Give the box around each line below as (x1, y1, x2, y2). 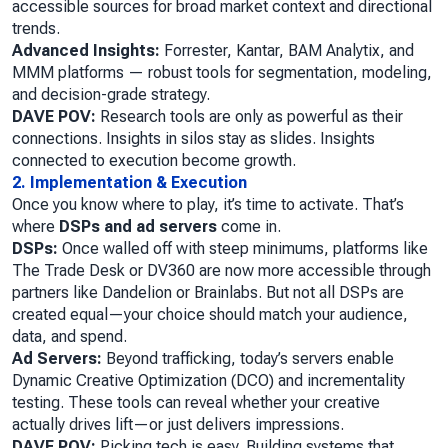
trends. (12, 19, 60, 39)
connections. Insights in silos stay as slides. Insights (12, 129, 375, 149)
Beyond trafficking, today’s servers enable (102, 349, 394, 369)
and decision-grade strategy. (12, 85, 210, 105)
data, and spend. (12, 327, 127, 347)
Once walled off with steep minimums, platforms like (58, 239, 428, 259)
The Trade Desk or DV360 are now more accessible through (12, 261, 431, 281)
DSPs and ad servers (59, 217, 217, 237)
